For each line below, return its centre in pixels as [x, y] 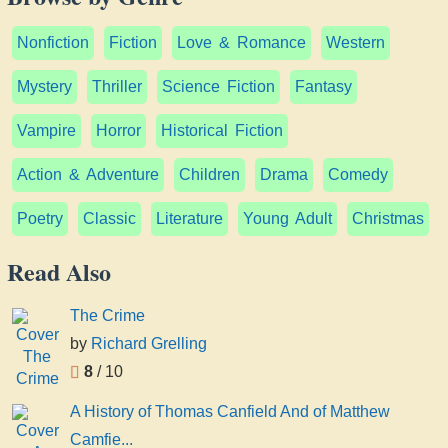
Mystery [44, 87]
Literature [189, 219]
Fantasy [324, 87]
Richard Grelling [149, 343]
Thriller [117, 87]
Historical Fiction [222, 131]
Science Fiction [219, 87]
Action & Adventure [88, 175]
